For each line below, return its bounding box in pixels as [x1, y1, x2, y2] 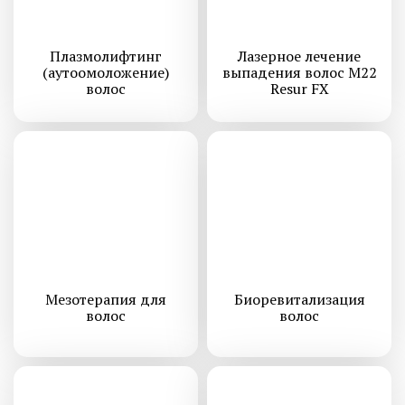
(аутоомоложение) [42, 61, 169, 82]
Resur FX [269, 78, 329, 99]
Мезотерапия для [45, 288, 166, 309]
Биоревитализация [233, 288, 365, 309]
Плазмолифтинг [50, 45, 162, 66]
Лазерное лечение [238, 45, 361, 66]
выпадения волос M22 [221, 61, 377, 82]
